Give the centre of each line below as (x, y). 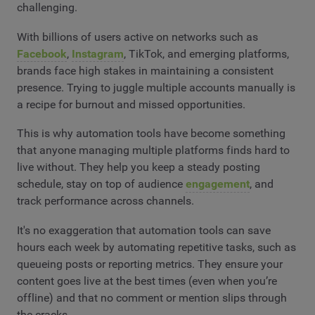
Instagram (98, 53)
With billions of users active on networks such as (137, 37)
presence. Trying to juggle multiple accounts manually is (156, 87)
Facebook (42, 53)
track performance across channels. (105, 201)
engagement (218, 184)
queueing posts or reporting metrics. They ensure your (150, 264)
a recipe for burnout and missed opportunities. (131, 104)
